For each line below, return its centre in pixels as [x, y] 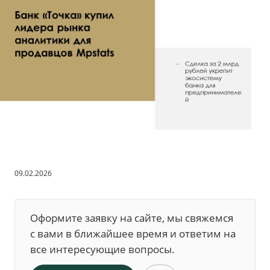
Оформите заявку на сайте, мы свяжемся [132, 218]
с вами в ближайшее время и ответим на [133, 234]
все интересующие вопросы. [102, 249]
